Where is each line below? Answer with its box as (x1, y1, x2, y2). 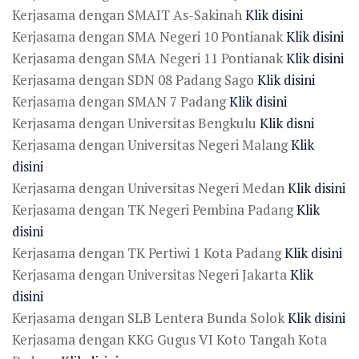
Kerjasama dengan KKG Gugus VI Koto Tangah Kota (12, 329, 327, 349)
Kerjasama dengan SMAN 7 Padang (12, 91, 229, 111)
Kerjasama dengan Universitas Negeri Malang (12, 135, 291, 154)
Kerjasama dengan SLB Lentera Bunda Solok (12, 308, 288, 327)
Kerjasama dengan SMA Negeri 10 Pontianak (12, 26, 286, 46)
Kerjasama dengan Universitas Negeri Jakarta (12, 264, 290, 284)
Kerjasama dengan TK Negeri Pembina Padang (12, 200, 296, 219)
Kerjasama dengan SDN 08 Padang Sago (12, 70, 257, 89)
